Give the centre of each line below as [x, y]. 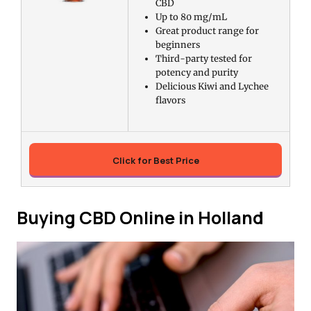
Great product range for [207, 30]
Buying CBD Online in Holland [140, 217]
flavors [170, 100]
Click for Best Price [155, 160]
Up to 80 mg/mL [191, 16]
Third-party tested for [203, 58]
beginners [177, 44]
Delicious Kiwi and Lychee [212, 86]
